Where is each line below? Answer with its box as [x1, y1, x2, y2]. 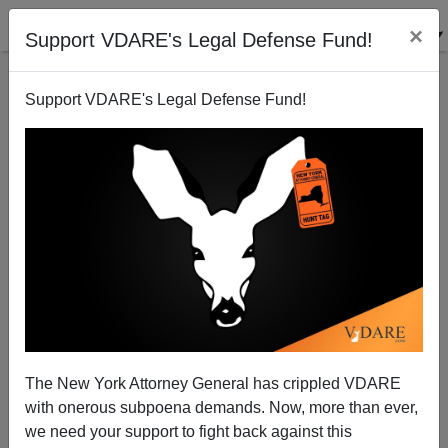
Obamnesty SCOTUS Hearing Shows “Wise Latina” [66, 307, 382, 323]
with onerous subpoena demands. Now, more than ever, [25, 398, 418, 416]
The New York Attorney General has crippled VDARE [25, 374, 401, 392]
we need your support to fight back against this [25, 422, 352, 440]
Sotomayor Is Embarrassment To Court [103, 326, 345, 342]
